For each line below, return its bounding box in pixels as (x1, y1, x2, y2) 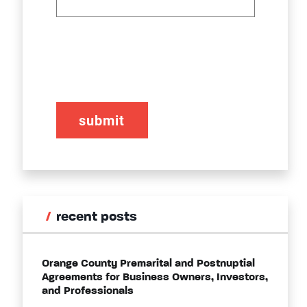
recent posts (56, 210, 137, 225)
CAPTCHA (69, 55, 125, 67)
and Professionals (42, 286, 134, 297)
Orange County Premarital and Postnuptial (42, 258, 255, 270)
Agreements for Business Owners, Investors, (42, 272, 268, 284)
